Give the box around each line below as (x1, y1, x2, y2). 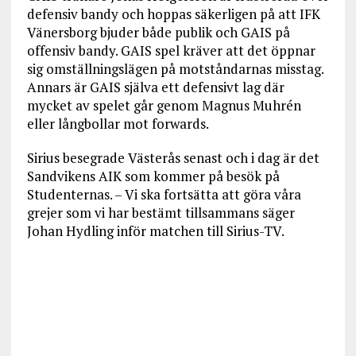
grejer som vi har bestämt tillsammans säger (26, 203, 295, 222)
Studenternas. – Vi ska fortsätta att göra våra (26, 185, 301, 203)
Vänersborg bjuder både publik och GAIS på (26, 23, 290, 41)
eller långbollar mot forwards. (26, 114, 209, 133)
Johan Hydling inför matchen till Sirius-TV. (26, 222, 284, 240)
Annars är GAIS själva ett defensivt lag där (26, 78, 284, 96)
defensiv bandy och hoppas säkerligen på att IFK (26, 5, 320, 23)
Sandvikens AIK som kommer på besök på (26, 167, 280, 185)
